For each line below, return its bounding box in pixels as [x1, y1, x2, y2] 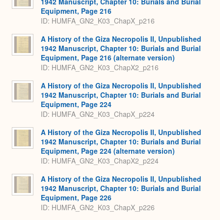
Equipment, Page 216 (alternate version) [41, 52, 175, 62]
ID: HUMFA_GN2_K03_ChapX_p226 [41, 202, 155, 213]
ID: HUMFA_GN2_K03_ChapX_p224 [41, 109, 155, 119]
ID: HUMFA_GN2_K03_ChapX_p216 [41, 16, 155, 26]
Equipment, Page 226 [41, 192, 111, 202]
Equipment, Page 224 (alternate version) [41, 145, 175, 156]
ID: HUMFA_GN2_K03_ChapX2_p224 [41, 156, 159, 166]
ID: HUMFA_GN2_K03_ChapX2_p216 [41, 62, 159, 73]
